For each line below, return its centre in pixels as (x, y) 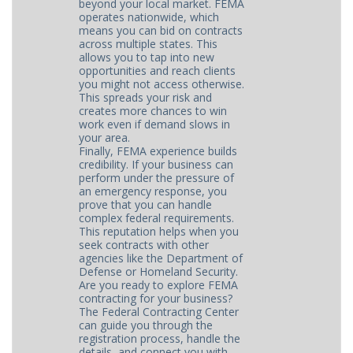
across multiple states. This (149, 44)
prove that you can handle (146, 204)
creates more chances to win (153, 111)
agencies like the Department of (161, 258)
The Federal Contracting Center (159, 312)
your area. (105, 137)
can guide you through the (146, 325)
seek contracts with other (144, 245)
